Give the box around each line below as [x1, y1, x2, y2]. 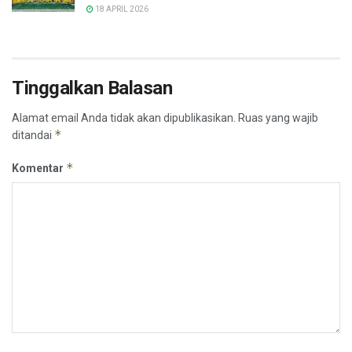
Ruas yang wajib [238, 111, 318, 124]
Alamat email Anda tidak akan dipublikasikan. [12, 111, 236, 124]
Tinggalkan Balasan [12, 76, 173, 99]
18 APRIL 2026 [93, 4, 148, 13]
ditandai [12, 128, 54, 141]
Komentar [12, 161, 66, 174]
